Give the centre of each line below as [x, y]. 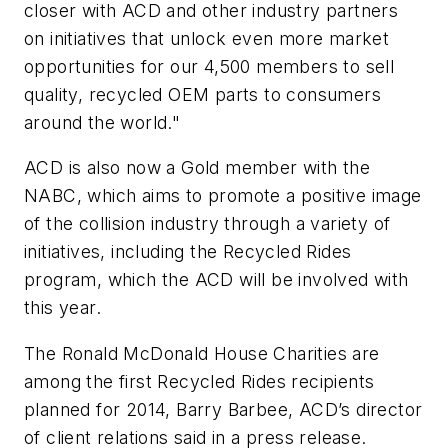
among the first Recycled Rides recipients [199, 381]
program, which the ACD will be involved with [216, 280]
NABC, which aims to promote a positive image [223, 196]
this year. [63, 308]
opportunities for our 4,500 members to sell [209, 66]
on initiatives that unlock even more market [207, 38]
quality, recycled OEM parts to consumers [202, 94]
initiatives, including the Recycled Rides [188, 252]
